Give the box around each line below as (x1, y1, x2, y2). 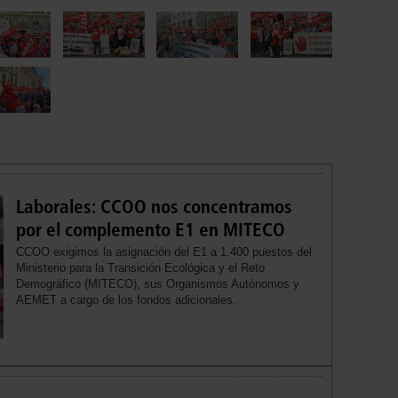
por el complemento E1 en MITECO (16, 218, 286, 241)
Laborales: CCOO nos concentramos (16, 195, 293, 218)
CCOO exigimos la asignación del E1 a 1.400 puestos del (16, 244, 313, 259)
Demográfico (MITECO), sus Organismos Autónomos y (16, 276, 300, 291)
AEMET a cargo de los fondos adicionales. (16, 292, 237, 306)
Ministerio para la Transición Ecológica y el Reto (16, 260, 266, 275)
